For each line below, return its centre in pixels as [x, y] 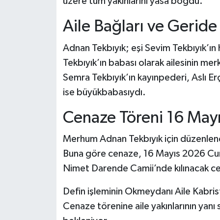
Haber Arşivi [51, 53]
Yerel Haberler [55, 28]
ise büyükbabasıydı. [104, 92]
